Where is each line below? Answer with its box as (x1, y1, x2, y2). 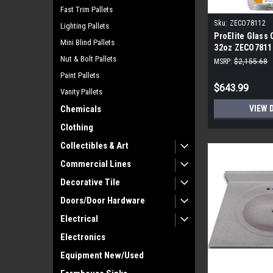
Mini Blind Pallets (60, 38, 115, 47)
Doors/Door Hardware (60, 195, 145, 206)
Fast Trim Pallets (60, 5, 113, 14)
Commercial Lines (60, 158, 131, 169)
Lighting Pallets (60, 21, 109, 30)
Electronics (60, 232, 105, 243)
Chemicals (60, 104, 101, 115)
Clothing (60, 122, 93, 133)
